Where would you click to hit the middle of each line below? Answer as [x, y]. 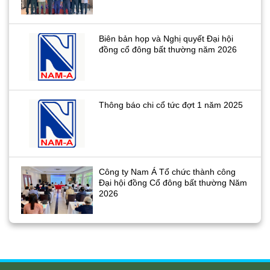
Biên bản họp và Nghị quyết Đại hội [166, 38]
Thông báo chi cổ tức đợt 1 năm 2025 [171, 105]
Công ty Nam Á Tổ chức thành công [168, 171]
